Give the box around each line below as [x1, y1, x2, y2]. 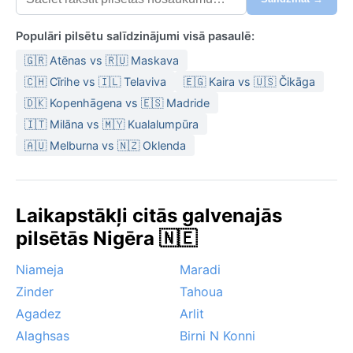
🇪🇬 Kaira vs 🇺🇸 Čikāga [184, 74, 315, 88]
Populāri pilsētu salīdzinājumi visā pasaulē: [16, 28, 255, 43]
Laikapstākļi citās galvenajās [16, 203, 282, 227]
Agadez [16, 305, 61, 321]
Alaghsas [16, 327, 69, 344]
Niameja [16, 261, 64, 277]
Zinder [16, 283, 54, 299]
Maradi [180, 261, 221, 277]
